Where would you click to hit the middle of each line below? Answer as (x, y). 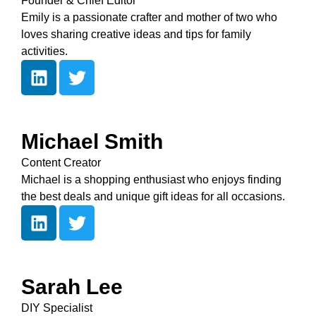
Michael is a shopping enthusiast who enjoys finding (151, 180)
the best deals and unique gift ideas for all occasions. (153, 196)
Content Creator (61, 163)
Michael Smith (92, 141)
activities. (44, 51)
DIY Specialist (57, 308)
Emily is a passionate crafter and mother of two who (149, 17)
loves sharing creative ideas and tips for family (136, 34)
